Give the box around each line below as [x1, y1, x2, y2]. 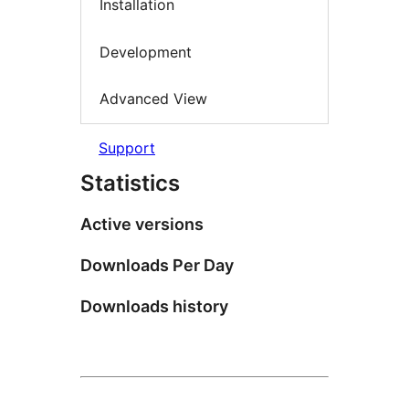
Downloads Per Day [80, 255, 234, 275]
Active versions [80, 214, 204, 234]
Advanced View [100, 89, 207, 109]
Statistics [80, 169, 180, 196]
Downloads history [80, 296, 228, 316]
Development [100, 42, 192, 61]
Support [99, 138, 155, 157]
